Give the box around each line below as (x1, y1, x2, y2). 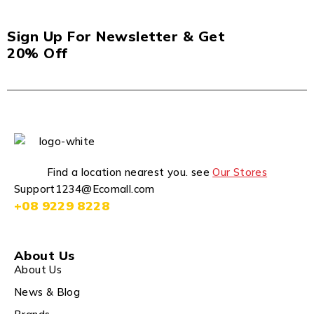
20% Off (7, 44, 68, 62)
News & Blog (14, 285, 81, 299)
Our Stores (212, 165, 268, 179)
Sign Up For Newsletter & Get (7, 27, 225, 45)
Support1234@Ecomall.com (14, 182, 155, 196)
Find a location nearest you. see (46, 165, 213, 179)
